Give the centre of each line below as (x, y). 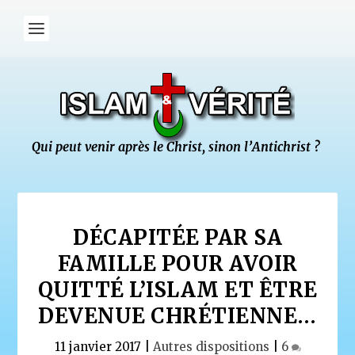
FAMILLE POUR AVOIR (177, 263)
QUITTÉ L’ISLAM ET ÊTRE (177, 290)
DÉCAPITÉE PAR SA (177, 237)
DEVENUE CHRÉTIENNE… (177, 316)
